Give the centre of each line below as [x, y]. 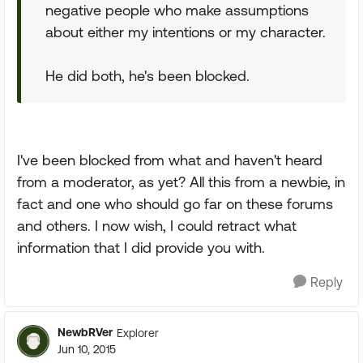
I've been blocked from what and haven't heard [170, 160]
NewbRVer [85, 332]
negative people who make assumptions [177, 10]
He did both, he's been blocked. [147, 76]
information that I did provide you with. [141, 248]
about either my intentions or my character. [186, 32]
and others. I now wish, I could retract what [157, 226]
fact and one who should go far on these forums [175, 204]
